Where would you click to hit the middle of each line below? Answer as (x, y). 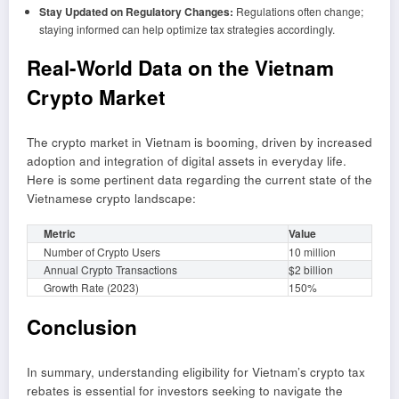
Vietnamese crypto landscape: (111, 198)
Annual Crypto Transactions (110, 270)
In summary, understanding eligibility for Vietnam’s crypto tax (196, 371)
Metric (60, 234)
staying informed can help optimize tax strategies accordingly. (187, 29)
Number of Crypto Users (102, 252)
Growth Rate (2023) (91, 288)
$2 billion (311, 270)
